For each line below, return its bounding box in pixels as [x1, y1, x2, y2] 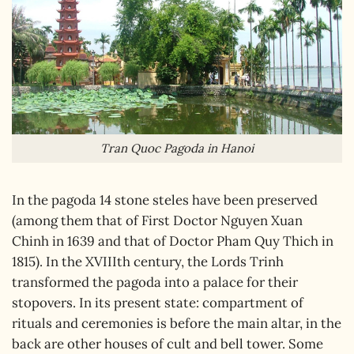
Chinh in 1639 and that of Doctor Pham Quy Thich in [12, 232, 333, 250]
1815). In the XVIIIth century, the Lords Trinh [12, 252, 284, 270]
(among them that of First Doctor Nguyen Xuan [12, 211, 303, 229]
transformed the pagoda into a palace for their [12, 273, 298, 291]
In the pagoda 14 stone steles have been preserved [12, 190, 318, 209]
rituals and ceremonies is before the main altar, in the [12, 314, 341, 332]
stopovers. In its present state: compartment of [12, 293, 303, 311]
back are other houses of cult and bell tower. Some [12, 334, 323, 352]
